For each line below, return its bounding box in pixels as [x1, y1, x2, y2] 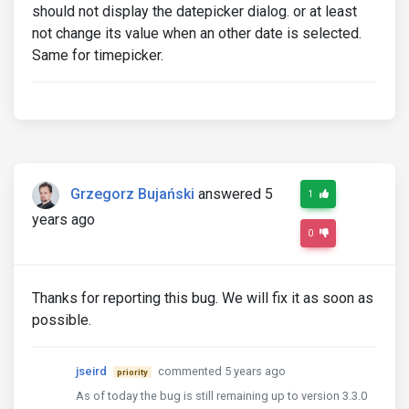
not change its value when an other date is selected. [32, 25, 362, 42]
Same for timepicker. [32, 47, 163, 64]
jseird [76, 364, 107, 378]
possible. [32, 311, 91, 329]
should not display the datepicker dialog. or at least [32, 3, 357, 20]
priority [116, 367, 148, 377]
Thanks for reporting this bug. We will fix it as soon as [32, 289, 373, 307]
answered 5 [198, 185, 273, 204]
